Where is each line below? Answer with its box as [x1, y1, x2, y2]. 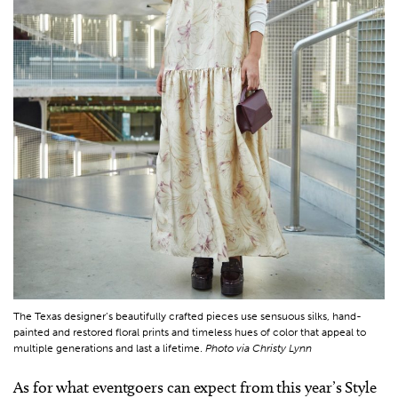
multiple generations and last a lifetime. [13, 342, 205, 355]
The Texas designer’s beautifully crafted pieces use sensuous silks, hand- [13, 310, 362, 323]
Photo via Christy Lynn [205, 342, 312, 355]
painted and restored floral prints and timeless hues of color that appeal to [13, 326, 366, 339]
